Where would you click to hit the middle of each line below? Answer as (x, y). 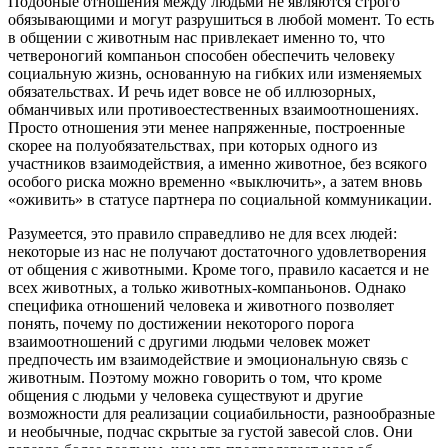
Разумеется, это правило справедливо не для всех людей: (202, 234)
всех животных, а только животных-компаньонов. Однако (207, 288)
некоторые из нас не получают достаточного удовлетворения (217, 252)
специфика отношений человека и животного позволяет (201, 306)
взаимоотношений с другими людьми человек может (189, 342)
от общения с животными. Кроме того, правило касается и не (218, 270)
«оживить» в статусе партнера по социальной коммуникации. (220, 200)
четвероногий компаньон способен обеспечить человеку (201, 56)
